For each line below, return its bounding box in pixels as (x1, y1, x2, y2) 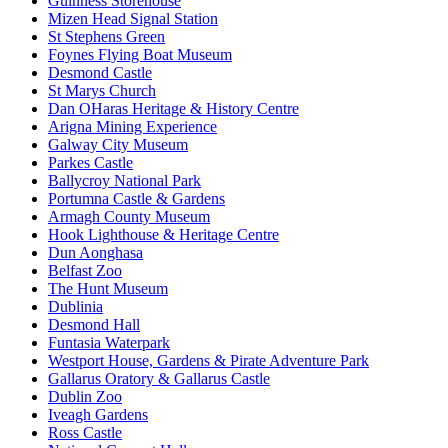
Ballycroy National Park (48, 172, 201, 190)
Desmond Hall (48, 316, 140, 334)
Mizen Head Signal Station (48, 10, 218, 28)
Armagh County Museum (48, 208, 210, 226)
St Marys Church (48, 82, 156, 100)
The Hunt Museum (48, 280, 168, 298)
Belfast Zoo (48, 262, 122, 280)
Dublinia (48, 298, 103, 316)
